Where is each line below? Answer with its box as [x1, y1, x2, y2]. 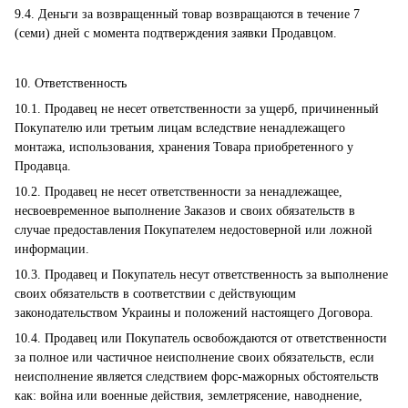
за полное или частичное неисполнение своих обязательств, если [15, 351, 374, 364]
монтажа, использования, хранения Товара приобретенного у [15, 140, 353, 154]
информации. [15, 242, 89, 256]
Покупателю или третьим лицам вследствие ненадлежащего [15, 121, 345, 135]
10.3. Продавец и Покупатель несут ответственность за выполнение [15, 268, 388, 281]
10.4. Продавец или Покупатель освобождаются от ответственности [15, 331, 387, 345]
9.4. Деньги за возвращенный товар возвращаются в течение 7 [15, 7, 360, 21]
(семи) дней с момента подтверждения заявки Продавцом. [15, 26, 337, 40]
